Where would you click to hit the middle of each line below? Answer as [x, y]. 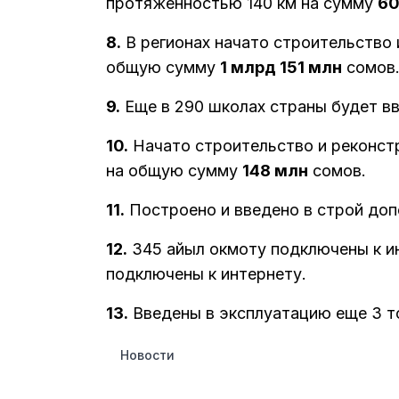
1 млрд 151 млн [281, 68]
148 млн [275, 171]
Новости [147, 354]
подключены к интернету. [206, 274]
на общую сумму [174, 171]
